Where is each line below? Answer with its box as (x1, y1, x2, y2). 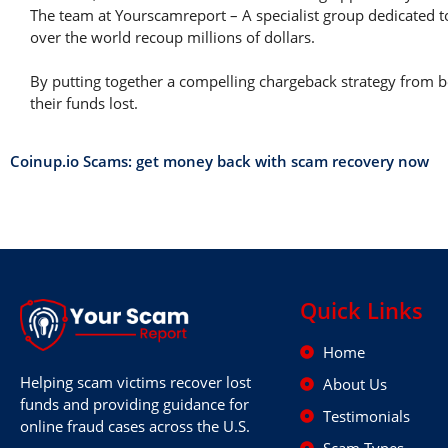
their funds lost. (30, 92, 138, 113)
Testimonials (322, 405, 410, 426)
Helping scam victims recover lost (20, 371, 251, 392)
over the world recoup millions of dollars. (30, 26, 315, 47)
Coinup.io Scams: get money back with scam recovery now (10, 150, 429, 171)
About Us (322, 373, 387, 394)
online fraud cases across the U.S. (20, 415, 250, 436)
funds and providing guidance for (20, 393, 249, 414)
